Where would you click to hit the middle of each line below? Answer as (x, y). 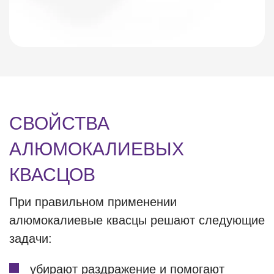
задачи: (31, 239)
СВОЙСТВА (59, 123)
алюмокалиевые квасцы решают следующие (137, 220)
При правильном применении (93, 202)
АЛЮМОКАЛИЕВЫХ (97, 149)
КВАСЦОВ (52, 175)
